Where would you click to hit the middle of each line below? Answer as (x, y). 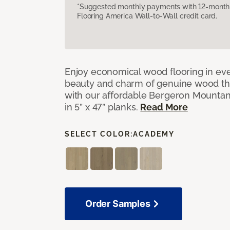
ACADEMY (154, 134)
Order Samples (118, 203)
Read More (164, 107)
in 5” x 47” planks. (103, 107)
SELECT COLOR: (99, 134)
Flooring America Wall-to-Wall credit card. (147, 16)
